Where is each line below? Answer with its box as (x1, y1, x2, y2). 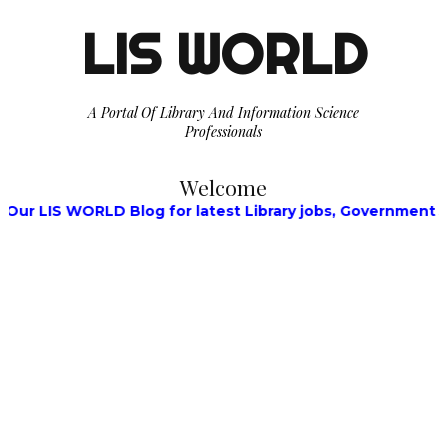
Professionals (185, 122, 263, 141)
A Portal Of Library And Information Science (88, 103, 360, 122)
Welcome (180, 173, 268, 201)
